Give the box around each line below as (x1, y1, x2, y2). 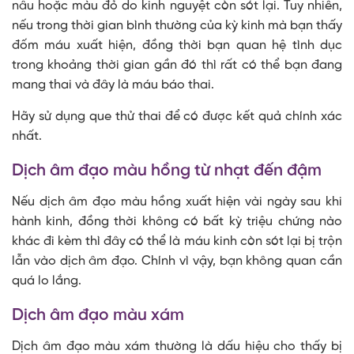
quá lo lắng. (12, 274, 81, 288)
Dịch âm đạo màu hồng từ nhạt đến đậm (12, 162, 322, 180)
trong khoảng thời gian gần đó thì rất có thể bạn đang (12, 58, 342, 73)
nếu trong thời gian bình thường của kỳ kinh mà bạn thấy (12, 19, 342, 33)
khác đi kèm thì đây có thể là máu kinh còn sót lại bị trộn (12, 235, 342, 249)
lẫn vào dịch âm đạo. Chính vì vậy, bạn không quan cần (12, 254, 342, 269)
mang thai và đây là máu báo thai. (12, 78, 214, 92)
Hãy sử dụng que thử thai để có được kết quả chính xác (12, 110, 342, 124)
